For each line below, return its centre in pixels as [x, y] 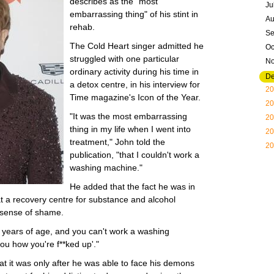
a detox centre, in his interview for [135, 84]
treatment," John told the [117, 142]
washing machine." [106, 168]
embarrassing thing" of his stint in [134, 14]
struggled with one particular [124, 59]
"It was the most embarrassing [128, 116]
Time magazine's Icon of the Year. [135, 97]
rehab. [82, 27]
